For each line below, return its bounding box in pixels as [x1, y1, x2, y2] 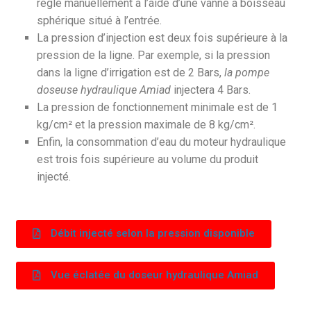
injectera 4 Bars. [171, 83, 251, 96]
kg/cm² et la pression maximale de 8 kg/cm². [37, 118, 256, 131]
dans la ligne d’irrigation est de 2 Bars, [37, 66, 225, 79]
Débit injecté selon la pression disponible [51, 227, 255, 239]
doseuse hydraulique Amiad [37, 83, 171, 96]
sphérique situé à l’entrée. [37, 14, 162, 27]
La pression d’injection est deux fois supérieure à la [37, 31, 288, 44]
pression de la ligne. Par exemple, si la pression [37, 49, 271, 62]
